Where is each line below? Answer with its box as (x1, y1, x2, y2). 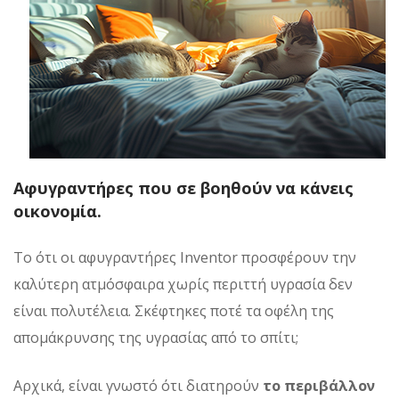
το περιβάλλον (263, 375, 375, 395)
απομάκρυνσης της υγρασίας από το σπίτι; (13, 327, 298, 347)
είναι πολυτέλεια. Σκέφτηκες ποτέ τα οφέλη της (13, 300, 334, 321)
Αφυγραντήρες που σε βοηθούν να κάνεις (13, 176, 354, 199)
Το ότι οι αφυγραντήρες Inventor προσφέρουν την (13, 247, 356, 267)
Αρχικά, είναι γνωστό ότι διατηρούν (13, 375, 263, 395)
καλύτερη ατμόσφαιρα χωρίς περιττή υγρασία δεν (13, 273, 353, 294)
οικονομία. (13, 199, 102, 222)
